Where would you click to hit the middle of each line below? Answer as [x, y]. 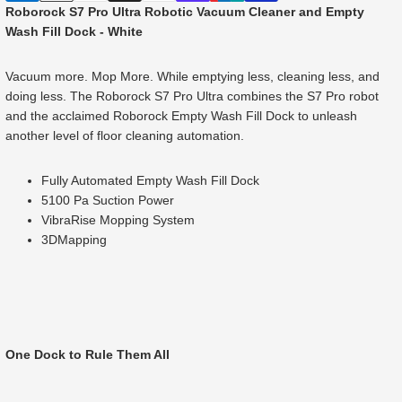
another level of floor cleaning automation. [125, 135]
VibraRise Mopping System [118, 220]
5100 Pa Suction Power [108, 200]
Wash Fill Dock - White [74, 31]
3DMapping [74, 240]
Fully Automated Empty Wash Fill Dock [150, 180]
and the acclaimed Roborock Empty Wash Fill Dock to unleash [181, 116]
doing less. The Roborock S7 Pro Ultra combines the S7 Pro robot [192, 96]
